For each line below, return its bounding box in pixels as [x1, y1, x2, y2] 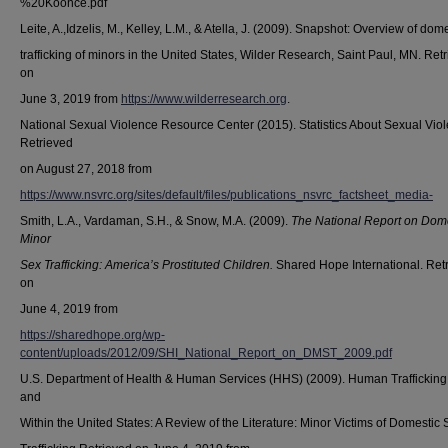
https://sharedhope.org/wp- [20, 328, 165, 342]
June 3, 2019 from [20, 92, 121, 106]
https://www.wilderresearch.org [121, 92, 287, 106]
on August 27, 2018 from [20, 162, 152, 176]
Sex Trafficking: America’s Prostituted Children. [20, 258, 273, 272]
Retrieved [20, 136, 73, 150]
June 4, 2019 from [20, 302, 118, 316]
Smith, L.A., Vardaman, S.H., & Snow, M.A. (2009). [20, 214, 291, 228]
